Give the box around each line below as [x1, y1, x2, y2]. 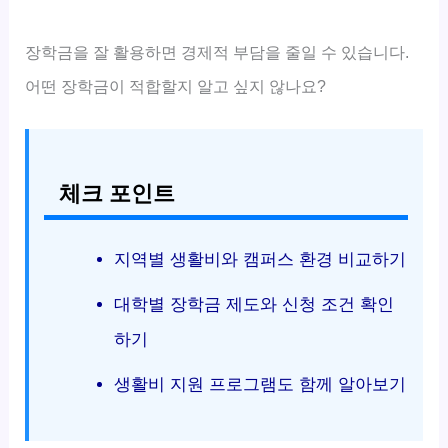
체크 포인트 [59, 181, 176, 206]
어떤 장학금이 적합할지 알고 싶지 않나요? [25, 76, 327, 95]
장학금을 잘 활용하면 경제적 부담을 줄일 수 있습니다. [25, 42, 410, 61]
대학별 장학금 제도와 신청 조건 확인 [113, 294, 394, 314]
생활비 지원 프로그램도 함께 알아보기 [113, 374, 406, 394]
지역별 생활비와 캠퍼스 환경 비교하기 [113, 249, 406, 269]
